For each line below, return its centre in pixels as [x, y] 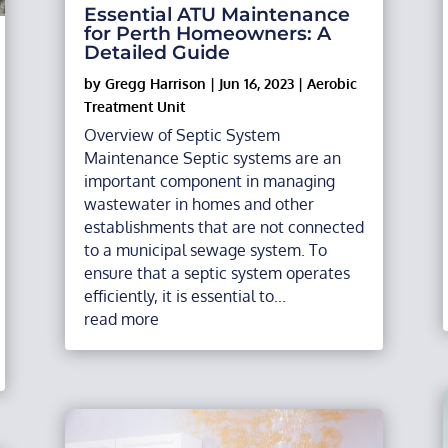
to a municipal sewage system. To [205, 249]
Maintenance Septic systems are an [212, 157]
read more [121, 318]
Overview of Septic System [181, 134]
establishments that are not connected [223, 226]
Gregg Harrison [155, 83]
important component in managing [209, 180]
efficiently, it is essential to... [184, 295]
